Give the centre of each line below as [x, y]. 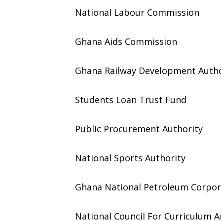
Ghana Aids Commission [126, 41]
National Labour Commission [137, 12]
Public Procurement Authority [139, 129]
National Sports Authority [130, 158]
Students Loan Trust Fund [131, 100]
